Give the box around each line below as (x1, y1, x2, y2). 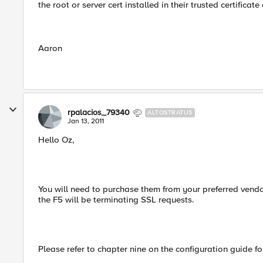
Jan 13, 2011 (68, 117, 104, 126)
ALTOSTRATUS (147, 109, 193, 116)
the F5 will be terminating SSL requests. (38, 194, 194, 205)
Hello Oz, (38, 134, 75, 145)
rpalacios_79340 (68, 107, 130, 117)
